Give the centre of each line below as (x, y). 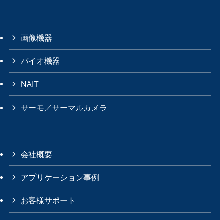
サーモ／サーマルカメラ (64, 107)
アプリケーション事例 (60, 178)
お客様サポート (48, 201)
